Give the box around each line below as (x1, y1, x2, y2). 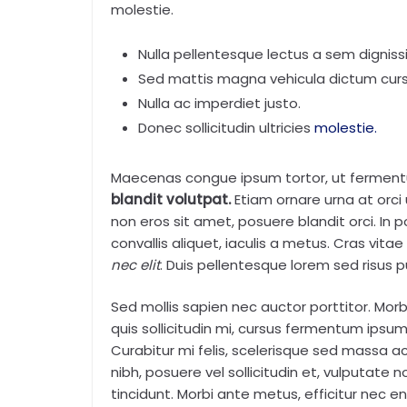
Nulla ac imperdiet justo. (138, 93, 301, 113)
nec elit (111, 254, 160, 274)
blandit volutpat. (111, 189, 231, 209)
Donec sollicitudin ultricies (138, 117, 311, 137)
